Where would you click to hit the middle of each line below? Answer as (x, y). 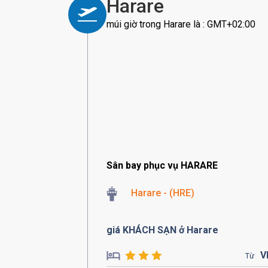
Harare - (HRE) (163, 193)
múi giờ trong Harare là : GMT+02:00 (181, 24)
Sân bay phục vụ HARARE (162, 165)
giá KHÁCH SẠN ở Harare (162, 230)
